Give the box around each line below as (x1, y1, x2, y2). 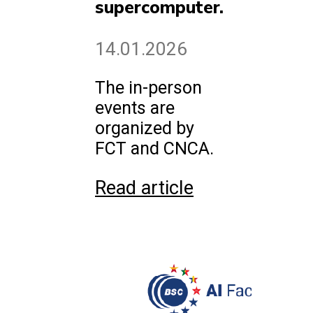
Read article (95, 177, 194, 200)
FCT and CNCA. (95, 138, 214, 159)
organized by (95, 118, 194, 139)
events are (95, 98, 175, 119)
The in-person (95, 78, 202, 99)
